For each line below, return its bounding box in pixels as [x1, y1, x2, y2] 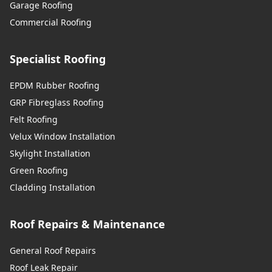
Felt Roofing [10, 113, 58, 125]
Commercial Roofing [10, 16, 92, 28]
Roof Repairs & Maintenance [10, 216, 165, 231]
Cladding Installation [10, 181, 95, 193]
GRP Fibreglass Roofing [10, 96, 104, 108]
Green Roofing [10, 164, 68, 176]
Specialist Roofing [10, 51, 106, 66]
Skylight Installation [10, 147, 90, 159]
